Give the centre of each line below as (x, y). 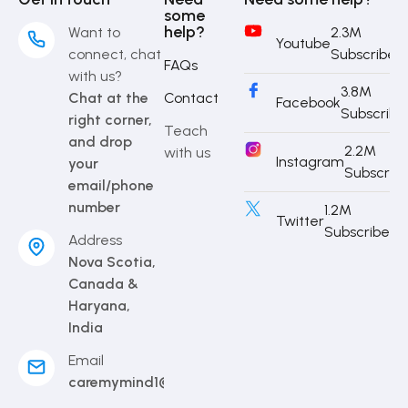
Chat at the (108, 97)
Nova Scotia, (112, 261)
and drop (100, 141)
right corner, (110, 119)
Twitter (301, 220)
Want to (94, 32)
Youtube (304, 43)
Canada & (103, 283)
